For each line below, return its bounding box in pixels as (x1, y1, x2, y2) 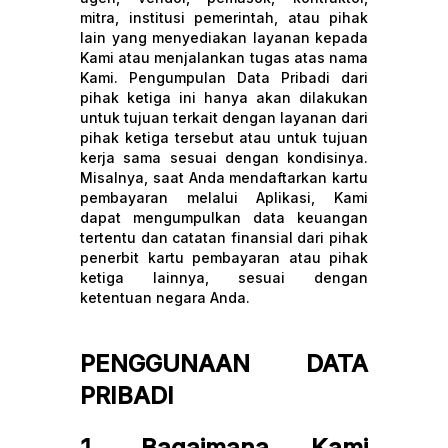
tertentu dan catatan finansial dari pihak (80, 229, 368, 246)
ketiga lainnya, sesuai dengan (80, 269, 368, 286)
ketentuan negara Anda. (80, 289, 250, 306)
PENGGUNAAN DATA (80, 349, 368, 378)
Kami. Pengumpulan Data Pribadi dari (80, 69, 368, 86)
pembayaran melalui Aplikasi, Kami (80, 189, 368, 206)
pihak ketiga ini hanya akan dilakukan (80, 89, 368, 106)
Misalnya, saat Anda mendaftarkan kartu (80, 169, 368, 186)
